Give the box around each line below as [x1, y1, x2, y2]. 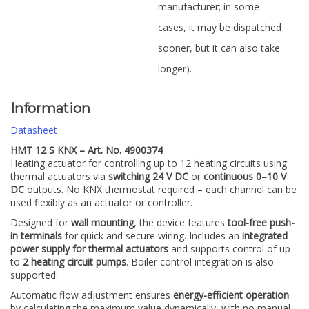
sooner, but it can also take [158, 41, 280, 54]
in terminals [10, 229, 62, 243]
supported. [10, 268, 58, 282]
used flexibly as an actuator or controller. [10, 196, 192, 210]
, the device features [134, 216, 228, 230]
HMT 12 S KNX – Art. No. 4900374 [10, 143, 163, 157]
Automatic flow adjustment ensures [10, 288, 173, 302]
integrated [242, 229, 288, 243]
